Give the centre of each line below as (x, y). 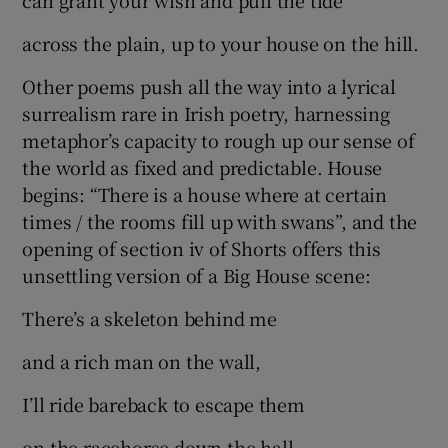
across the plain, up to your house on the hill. (221, 43)
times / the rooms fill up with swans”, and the (220, 221)
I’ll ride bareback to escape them (163, 404)
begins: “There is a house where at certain (205, 194)
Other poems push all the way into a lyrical (209, 86)
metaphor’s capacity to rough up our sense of (218, 140)
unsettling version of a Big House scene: (196, 275)
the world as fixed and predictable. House (202, 167)
